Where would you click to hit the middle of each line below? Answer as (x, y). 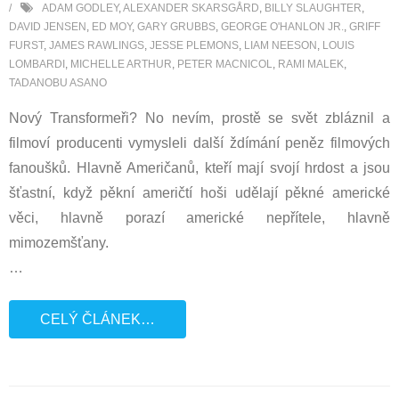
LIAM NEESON (281, 45)
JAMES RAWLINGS (97, 45)
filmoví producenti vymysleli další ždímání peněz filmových (199, 143)
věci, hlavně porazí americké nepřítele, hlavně (199, 218)
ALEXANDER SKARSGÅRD (191, 8)
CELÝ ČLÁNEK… (98, 319)
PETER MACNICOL (225, 64)
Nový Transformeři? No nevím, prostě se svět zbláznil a (199, 118)
